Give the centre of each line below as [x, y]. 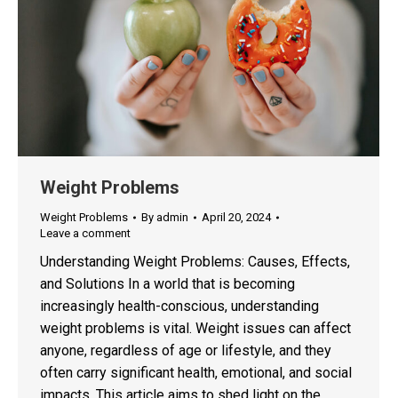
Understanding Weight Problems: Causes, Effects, [195, 262]
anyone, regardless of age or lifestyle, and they [186, 351]
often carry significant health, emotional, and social [196, 373]
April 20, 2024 [236, 218]
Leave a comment [85, 234]
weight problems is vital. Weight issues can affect [195, 329]
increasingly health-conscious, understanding [179, 306]
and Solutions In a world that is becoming [167, 284]
